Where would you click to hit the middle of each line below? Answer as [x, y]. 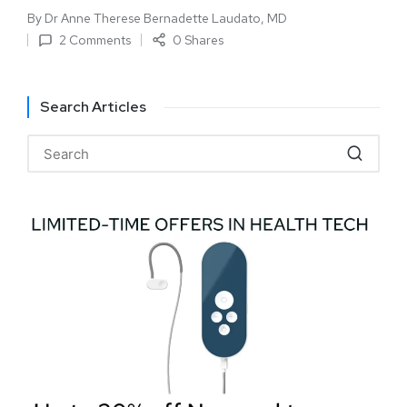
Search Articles [93, 107]
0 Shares [198, 40]
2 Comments [94, 40]
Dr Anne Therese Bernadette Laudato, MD [166, 19]
